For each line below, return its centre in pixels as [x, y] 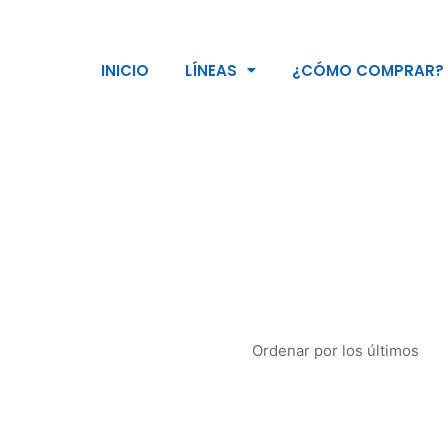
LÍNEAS [211, 70]
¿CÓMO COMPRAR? [368, 70]
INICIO [125, 70]
